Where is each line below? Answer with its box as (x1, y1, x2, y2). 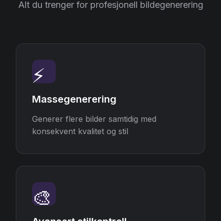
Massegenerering (32, 93, 116, 105)
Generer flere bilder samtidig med (32, 114, 156, 124)
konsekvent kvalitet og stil (32, 126, 128, 136)
